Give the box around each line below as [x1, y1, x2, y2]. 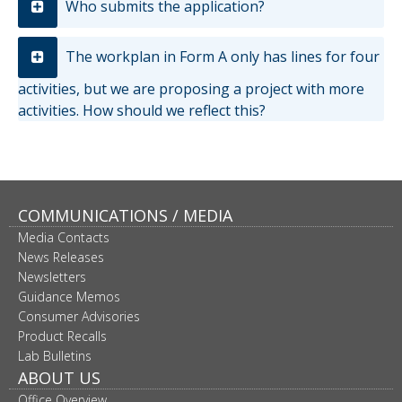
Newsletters [18, 267, 86, 285]
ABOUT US [18, 366, 100, 389]
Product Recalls [18, 327, 107, 345]
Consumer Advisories [18, 307, 140, 325]
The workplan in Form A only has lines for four [62, 46, 380, 66]
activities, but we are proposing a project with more [18, 78, 364, 99]
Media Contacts [18, 228, 109, 246]
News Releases [18, 248, 104, 266]
